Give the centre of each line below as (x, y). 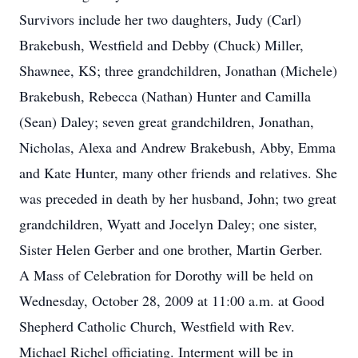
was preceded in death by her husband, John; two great (178, 198)
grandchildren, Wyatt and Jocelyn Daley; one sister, (168, 224)
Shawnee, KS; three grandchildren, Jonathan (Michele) (178, 70)
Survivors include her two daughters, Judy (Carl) (160, 19)
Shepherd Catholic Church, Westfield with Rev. (157, 326)
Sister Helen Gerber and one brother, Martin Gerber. (171, 249)
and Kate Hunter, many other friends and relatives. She (178, 173)
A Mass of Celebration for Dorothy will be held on (166, 275)
